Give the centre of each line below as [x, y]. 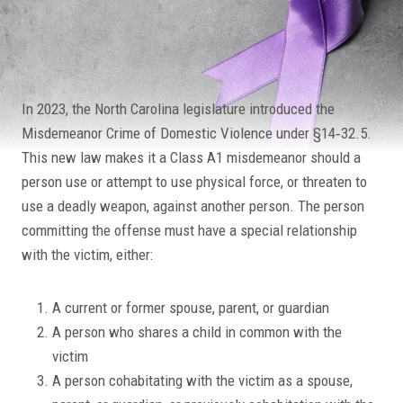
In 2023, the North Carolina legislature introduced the [178, 108]
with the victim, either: [89, 254]
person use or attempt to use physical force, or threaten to [194, 181]
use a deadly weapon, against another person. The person [193, 206]
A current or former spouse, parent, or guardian [191, 307]
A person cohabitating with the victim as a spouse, [202, 380]
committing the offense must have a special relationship [189, 230]
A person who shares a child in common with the [197, 331]
